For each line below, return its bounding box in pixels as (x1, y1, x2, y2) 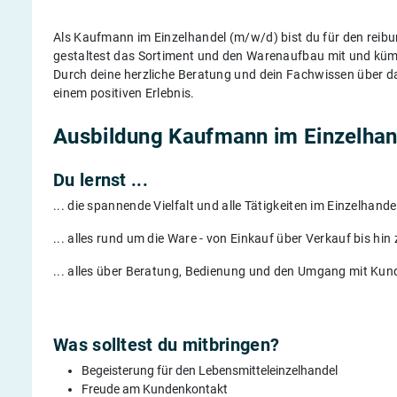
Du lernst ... (53, 168, 148, 191)
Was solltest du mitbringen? (53, 333, 280, 355)
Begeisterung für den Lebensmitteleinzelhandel (82, 362, 338, 378)
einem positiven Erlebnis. (53, 85, 195, 100)
